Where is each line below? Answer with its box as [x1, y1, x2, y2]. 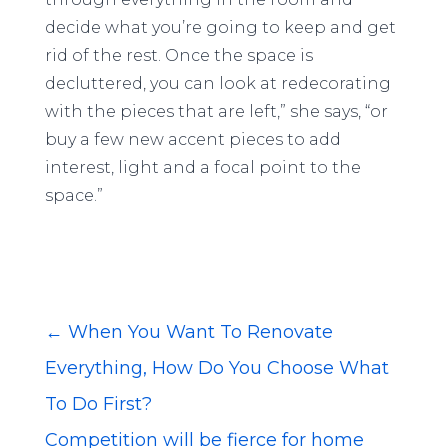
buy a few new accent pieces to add [44, 130, 341, 149]
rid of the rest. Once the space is [44, 46, 313, 65]
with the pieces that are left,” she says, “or [44, 102, 388, 121]
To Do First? [44, 393, 152, 415]
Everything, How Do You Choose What [44, 357, 389, 379]
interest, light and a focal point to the [44, 158, 361, 177]
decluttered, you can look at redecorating [44, 74, 391, 93]
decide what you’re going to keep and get [44, 18, 396, 37]
